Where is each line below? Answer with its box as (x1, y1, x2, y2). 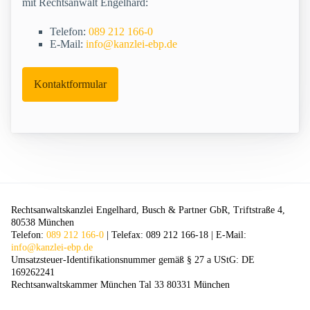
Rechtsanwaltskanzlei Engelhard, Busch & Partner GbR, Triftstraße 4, (11, 205, 285, 216)
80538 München (11, 217, 74, 228)
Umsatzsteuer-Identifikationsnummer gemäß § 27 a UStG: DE (11, 255, 255, 266)
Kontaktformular (34, 78, 107, 91)
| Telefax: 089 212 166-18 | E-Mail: (104, 230, 246, 241)
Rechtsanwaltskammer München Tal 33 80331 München (11, 280, 230, 291)
